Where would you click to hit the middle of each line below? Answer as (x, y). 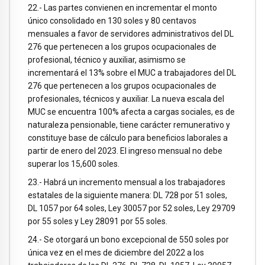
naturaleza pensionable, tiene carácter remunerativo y (129, 125)
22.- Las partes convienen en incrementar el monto (122, 8)
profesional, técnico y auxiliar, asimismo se (107, 60)
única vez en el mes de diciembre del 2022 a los (116, 252)
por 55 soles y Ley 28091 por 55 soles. (98, 221)
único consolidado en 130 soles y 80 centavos (112, 21)
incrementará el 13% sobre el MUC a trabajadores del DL (132, 73)
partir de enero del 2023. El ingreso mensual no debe (125, 151)
